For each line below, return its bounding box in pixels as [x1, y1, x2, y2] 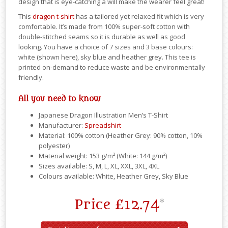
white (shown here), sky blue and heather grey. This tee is [18, 52, 196, 62]
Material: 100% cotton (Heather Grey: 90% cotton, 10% [39, 131, 203, 140]
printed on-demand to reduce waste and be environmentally [18, 63, 205, 72]
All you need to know [18, 95, 101, 104]
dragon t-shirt [33, 12, 74, 21]
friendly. [18, 73, 44, 82]
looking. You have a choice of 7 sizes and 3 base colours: [18, 42, 193, 52]
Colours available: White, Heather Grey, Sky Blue [39, 172, 188, 181]
